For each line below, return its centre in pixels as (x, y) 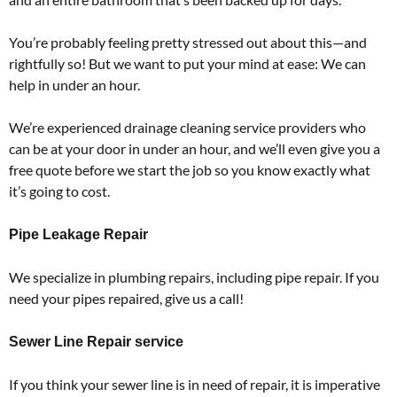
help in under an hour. (74, 84)
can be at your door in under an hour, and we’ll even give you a (195, 148)
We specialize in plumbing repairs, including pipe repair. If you (194, 276)
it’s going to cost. (59, 191)
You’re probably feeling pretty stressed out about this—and (188, 42)
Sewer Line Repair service (96, 341)
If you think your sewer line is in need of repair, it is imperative (195, 384)
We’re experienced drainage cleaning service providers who (187, 127)
